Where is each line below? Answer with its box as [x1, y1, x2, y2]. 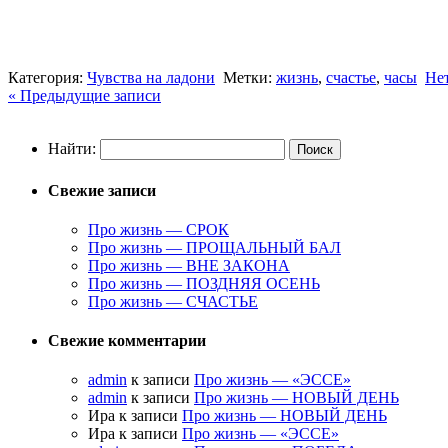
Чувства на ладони [87, 69, 215, 87]
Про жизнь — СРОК [88, 220, 229, 238]
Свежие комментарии [48, 332, 206, 350]
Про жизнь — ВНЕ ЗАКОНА [88, 256, 290, 274]
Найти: [48, 140, 96, 158]
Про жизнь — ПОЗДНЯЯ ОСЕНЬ [88, 274, 320, 292]
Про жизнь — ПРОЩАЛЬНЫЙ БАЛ [88, 238, 341, 256]
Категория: [8, 69, 87, 87]
